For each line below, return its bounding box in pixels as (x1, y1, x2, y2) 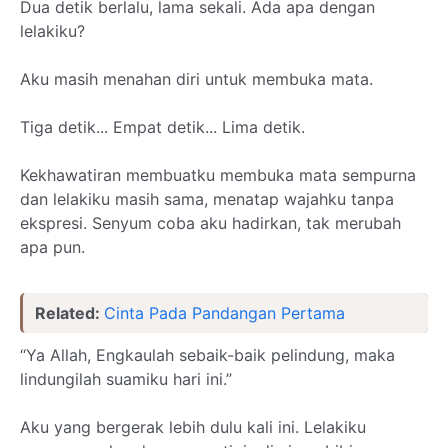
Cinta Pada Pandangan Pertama (104, 303, 345, 323)
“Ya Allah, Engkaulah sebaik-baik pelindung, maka (20, 345, 395, 365)
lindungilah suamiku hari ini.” (20, 369, 232, 389)
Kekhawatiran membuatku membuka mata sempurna (20, 165, 416, 185)
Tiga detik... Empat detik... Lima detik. (20, 117, 305, 137)
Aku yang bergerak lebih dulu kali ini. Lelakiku (20, 417, 366, 437)
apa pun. (20, 237, 85, 257)
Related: (35, 303, 104, 323)
